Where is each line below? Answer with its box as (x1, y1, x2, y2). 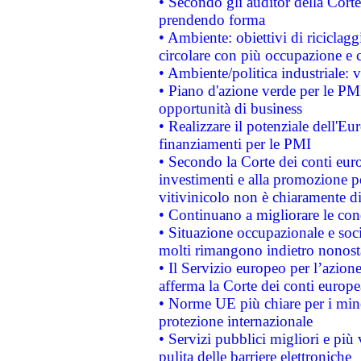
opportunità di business (158, 100, 302, 117)
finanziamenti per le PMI (158, 135, 311, 152)
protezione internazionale (158, 313, 313, 330)
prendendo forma (158, 11, 265, 28)
